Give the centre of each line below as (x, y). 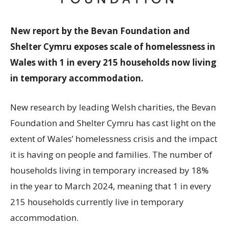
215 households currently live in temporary (97, 202)
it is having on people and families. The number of (111, 155)
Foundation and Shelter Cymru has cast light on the (113, 123)
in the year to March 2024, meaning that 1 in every (111, 186)
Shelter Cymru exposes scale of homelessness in (113, 47)
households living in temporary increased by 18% (109, 170)
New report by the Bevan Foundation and (100, 31)
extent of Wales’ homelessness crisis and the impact (114, 139)
